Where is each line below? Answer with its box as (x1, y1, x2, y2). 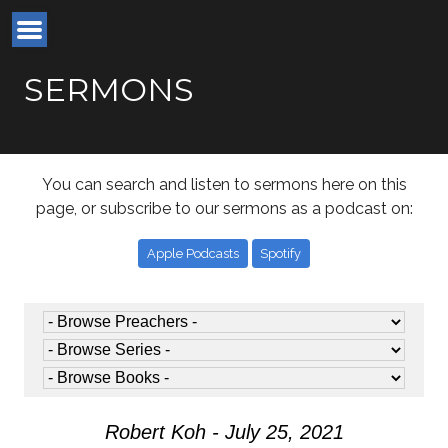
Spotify (260, 245, 302, 261)
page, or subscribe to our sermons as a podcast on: (35, 199, 413, 219)
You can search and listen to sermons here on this (41, 175, 407, 195)
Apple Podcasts (146, 245, 239, 261)
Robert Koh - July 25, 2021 (104, 421, 344, 444)
